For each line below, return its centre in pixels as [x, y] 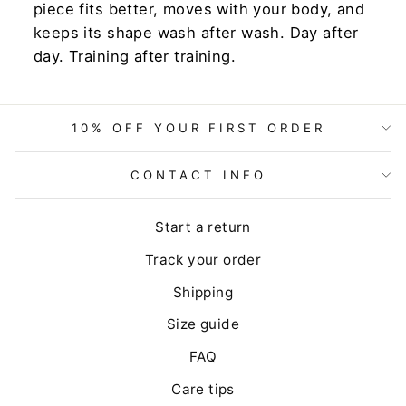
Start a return [203, 227]
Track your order [203, 259]
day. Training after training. [135, 56]
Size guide [203, 324]
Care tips [203, 389]
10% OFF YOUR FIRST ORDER [198, 127]
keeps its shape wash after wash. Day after [196, 32]
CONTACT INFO [198, 174]
